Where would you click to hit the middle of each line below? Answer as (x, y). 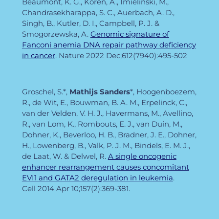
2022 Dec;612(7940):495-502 (136, 55)
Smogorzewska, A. (56, 34)
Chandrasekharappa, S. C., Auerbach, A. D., (98, 12)
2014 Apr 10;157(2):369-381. (84, 188)
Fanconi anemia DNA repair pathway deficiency (109, 44)
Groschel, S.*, (45, 91)
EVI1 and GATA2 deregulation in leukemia (97, 177)
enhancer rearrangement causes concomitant (105, 167)
